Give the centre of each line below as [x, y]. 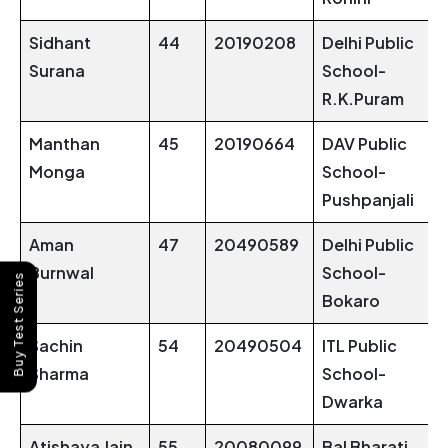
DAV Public [364, 144]
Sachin [56, 346]
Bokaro [351, 301]
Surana [57, 71]
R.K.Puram [363, 99]
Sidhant [60, 43]
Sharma [59, 374]
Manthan [64, 144]
